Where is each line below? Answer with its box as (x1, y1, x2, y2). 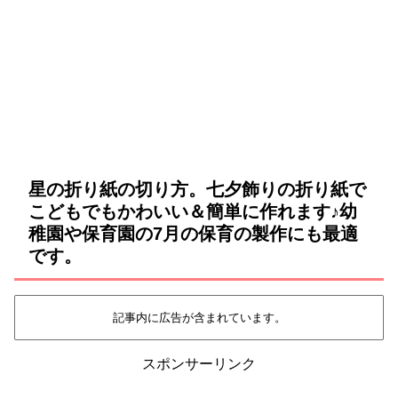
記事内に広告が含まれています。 (112, 311, 286, 325)
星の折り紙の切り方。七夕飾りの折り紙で (28, 179, 366, 200)
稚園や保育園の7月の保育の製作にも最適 (28, 224, 358, 244)
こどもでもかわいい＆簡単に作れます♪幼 (28, 202, 357, 222)
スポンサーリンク (142, 355, 256, 371)
